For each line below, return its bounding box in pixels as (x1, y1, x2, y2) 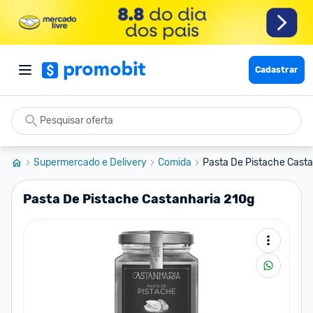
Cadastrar (255, 65, 298, 75)
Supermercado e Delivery (34, 156, 147, 168)
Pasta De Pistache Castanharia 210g (23, 191, 254, 207)
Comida (158, 156, 191, 168)
